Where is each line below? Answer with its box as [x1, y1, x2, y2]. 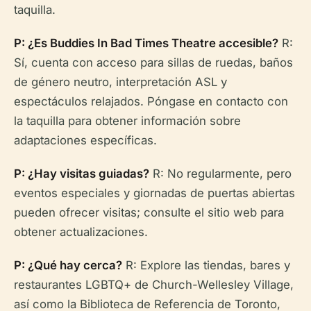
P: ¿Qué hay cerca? [14, 258, 122, 273]
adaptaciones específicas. [14, 133, 157, 148]
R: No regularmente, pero [149, 167, 292, 181]
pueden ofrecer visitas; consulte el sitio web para [14, 205, 284, 220]
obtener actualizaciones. [14, 225, 148, 239]
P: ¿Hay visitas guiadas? [14, 167, 149, 181]
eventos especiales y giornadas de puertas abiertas [14, 186, 295, 201]
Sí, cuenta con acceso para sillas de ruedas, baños [14, 56, 293, 70]
